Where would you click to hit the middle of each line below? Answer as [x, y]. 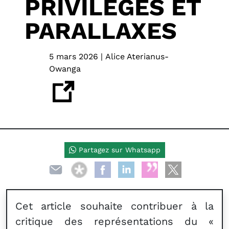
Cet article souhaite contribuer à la [114, 206]
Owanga [65, 69]
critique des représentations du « [114, 221]
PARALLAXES [101, 31]
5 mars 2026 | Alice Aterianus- [109, 56]
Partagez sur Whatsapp [118, 150]
